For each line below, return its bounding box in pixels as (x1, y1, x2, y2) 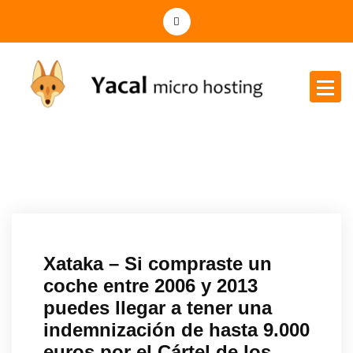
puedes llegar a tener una (43, 296, 272, 318)
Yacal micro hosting (12, 116, 95, 128)
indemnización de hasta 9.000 (43, 318, 310, 340)
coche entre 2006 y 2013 (43, 274, 258, 296)
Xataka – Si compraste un (43, 252, 272, 274)
